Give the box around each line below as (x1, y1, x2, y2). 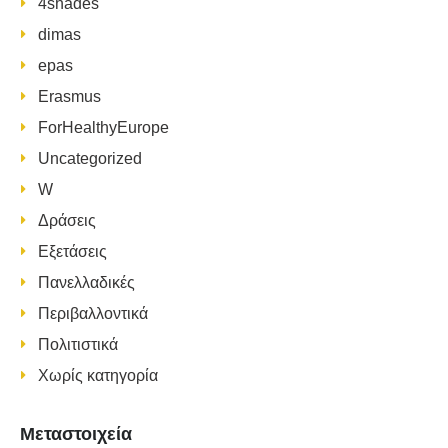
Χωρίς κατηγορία (38, 367, 158, 385)
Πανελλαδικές (38, 274, 135, 292)
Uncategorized (38, 150, 142, 168)
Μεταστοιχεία (20, 424, 132, 445)
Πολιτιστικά (38, 336, 118, 354)
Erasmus (38, 88, 101, 106)
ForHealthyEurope (38, 119, 169, 137)
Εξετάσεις (38, 243, 107, 261)
